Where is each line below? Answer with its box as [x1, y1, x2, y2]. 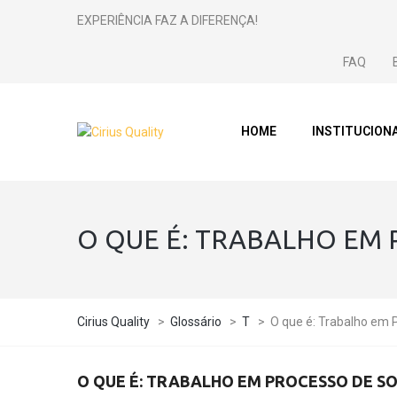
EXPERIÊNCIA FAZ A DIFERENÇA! [77, 13, 258, 27]
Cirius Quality [77, 315, 150, 329]
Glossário [170, 315, 222, 329]
